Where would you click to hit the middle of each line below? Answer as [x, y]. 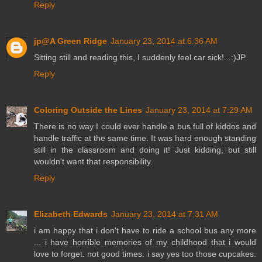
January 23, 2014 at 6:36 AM [164, 41]
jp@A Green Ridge [70, 41]
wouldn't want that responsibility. [93, 161]
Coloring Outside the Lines [88, 110]
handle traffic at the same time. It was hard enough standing [145, 138]
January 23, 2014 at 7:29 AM [199, 110]
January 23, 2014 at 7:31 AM [165, 214]
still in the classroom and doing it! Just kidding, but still [145, 149]
